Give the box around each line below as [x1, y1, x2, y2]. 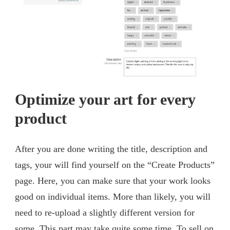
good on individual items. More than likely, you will [15, 191, 210, 202]
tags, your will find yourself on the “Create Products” [15, 159, 215, 170]
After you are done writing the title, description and [15, 143, 207, 154]
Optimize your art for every [15, 90, 196, 108]
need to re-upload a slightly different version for [15, 207, 195, 218]
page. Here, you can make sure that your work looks [15, 175, 210, 186]
